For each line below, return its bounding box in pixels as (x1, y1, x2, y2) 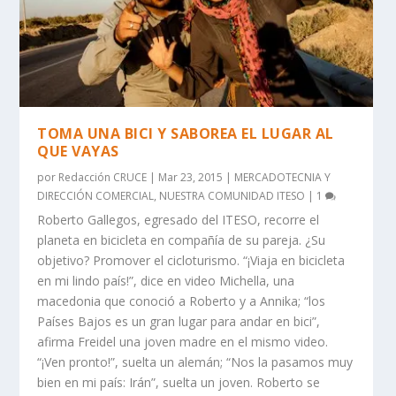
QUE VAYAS (37, 141, 119, 162)
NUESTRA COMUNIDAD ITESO (159, 188, 306, 204)
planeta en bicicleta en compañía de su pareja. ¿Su (37, 232, 326, 249)
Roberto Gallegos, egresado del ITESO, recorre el (37, 211, 320, 229)
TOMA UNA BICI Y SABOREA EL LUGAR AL (37, 124, 334, 144)
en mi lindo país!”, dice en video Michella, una (37, 272, 295, 290)
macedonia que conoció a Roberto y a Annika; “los (37, 293, 326, 310)
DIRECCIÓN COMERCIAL (37, 188, 155, 204)
